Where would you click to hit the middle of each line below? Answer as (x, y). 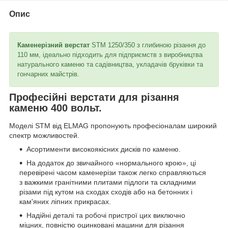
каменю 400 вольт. (55, 108)
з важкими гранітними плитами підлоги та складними (108, 182)
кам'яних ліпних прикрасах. (65, 202)
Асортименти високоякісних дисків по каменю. (104, 149)
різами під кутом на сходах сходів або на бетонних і (106, 192)
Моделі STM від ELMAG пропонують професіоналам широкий (113, 126)
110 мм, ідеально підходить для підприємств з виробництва (110, 54)
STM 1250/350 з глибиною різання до (148, 45)
